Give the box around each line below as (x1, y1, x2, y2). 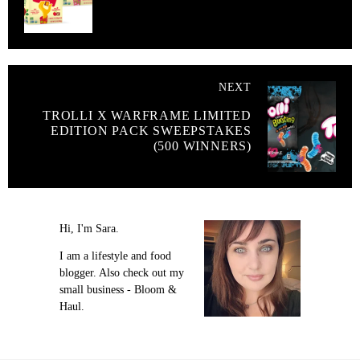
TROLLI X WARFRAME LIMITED (42, 108, 252, 123)
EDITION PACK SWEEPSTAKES (50, 124, 252, 138)
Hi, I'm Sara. (59, 223, 119, 235)
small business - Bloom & (59, 283, 177, 296)
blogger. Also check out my (59, 266, 184, 279)
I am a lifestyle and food (59, 249, 171, 262)
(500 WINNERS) (153, 139, 252, 153)
